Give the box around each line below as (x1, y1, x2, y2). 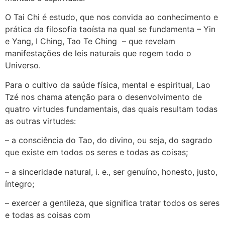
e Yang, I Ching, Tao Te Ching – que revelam (5, 36, 175, 47)
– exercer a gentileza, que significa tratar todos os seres (5, 197, 219, 208)
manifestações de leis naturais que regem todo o (5, 48, 191, 59)
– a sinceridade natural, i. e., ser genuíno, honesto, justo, (5, 166, 217, 177)
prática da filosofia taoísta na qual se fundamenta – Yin (5, 24, 215, 35)
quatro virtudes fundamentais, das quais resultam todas (5, 103, 217, 114)
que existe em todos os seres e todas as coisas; (5, 147, 188, 158)
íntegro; (5, 178, 34, 189)
